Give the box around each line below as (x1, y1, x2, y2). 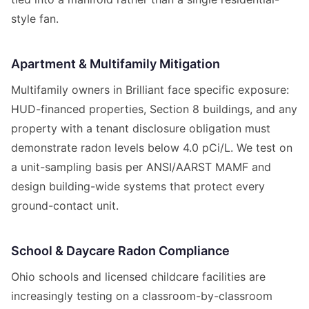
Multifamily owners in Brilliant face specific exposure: (11, 83, 289, 97)
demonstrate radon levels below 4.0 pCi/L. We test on (11, 141, 292, 155)
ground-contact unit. (11, 199, 119, 213)
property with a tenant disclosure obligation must (11, 121, 270, 136)
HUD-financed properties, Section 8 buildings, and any (11, 102, 297, 117)
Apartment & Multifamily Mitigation (11, 57, 220, 72)
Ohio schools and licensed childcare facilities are (11, 270, 266, 284)
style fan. (11, 12, 59, 26)
